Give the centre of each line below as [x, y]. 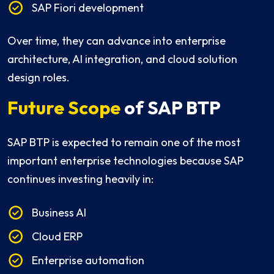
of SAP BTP [171, 108]
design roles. [39, 78]
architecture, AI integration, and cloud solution [122, 59]
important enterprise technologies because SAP [125, 161]
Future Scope [64, 108]
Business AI [59, 213]
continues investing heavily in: [80, 179]
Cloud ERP [57, 237]
